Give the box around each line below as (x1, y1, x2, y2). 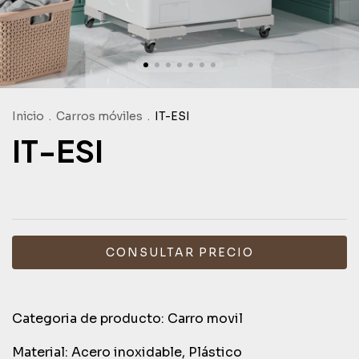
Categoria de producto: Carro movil (12, 310, 246, 327)
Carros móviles (56, 109, 143, 123)
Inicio (12, 109, 44, 123)
